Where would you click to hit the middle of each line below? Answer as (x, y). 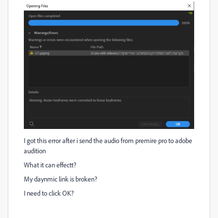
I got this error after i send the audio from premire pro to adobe (108, 140)
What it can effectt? (50, 164)
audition (35, 150)
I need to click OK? (49, 193)
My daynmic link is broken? (61, 179)
